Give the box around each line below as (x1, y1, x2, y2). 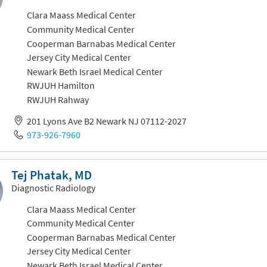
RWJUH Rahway (26, 93, 89, 105)
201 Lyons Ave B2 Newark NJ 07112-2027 (26, 114, 187, 127)
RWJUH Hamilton (26, 79, 95, 92)
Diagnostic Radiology (11, 181, 95, 194)
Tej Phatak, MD (11, 167, 92, 183)
